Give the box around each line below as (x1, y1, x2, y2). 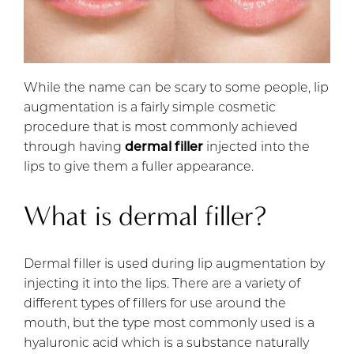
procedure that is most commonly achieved (24, 121, 298, 134)
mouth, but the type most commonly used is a (24, 317, 314, 330)
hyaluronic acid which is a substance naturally (24, 337, 309, 350)
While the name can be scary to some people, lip (24, 81, 329, 95)
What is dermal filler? (24, 199, 266, 232)
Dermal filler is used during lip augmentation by (24, 258, 325, 271)
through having (24, 141, 125, 154)
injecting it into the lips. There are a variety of (24, 277, 300, 291)
